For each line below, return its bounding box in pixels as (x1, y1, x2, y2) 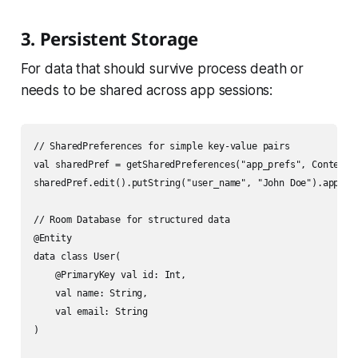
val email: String (33, 306, 149, 318)
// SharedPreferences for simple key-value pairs (33, 141, 290, 153)
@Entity (33, 233, 72, 245)
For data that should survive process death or (20, 61, 304, 78)
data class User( (33, 251, 121, 263)
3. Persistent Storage (20, 26, 198, 51)
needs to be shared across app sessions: (20, 82, 273, 99)
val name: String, (33, 288, 149, 300)
